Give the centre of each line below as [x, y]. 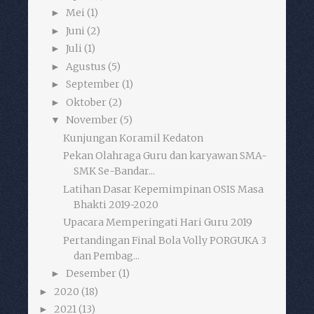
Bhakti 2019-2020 [116, 204]
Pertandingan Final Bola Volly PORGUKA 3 [164, 240]
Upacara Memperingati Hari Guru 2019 [157, 223]
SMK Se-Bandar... [114, 171]
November [91, 120]
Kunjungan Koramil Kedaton [133, 138]
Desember [91, 274]
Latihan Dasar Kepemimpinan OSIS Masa [163, 189]
